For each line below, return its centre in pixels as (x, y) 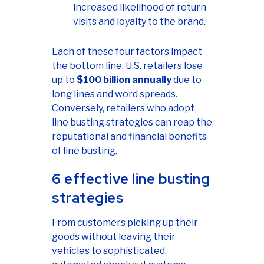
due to (187, 80)
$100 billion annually (124, 80)
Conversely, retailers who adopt (123, 108)
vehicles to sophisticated (108, 251)
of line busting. (85, 151)
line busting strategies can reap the (132, 123)
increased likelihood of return (140, 8)
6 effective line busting (131, 179)
